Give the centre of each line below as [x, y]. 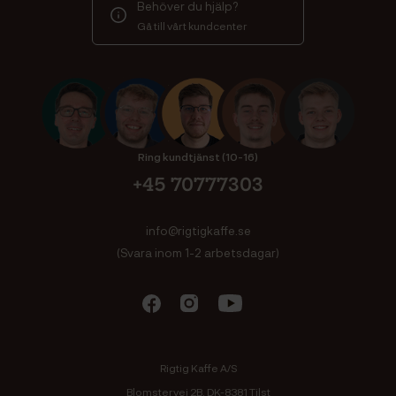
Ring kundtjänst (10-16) [198, 157]
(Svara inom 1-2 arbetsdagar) [198, 253]
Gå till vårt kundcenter [192, 26]
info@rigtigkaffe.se [198, 230]
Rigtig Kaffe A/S [198, 367]
